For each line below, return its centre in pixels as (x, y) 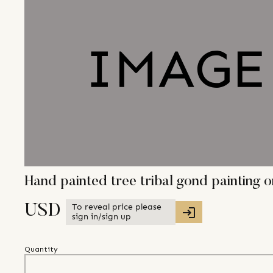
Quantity (41, 250)
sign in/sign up (101, 217)
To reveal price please (117, 207)
